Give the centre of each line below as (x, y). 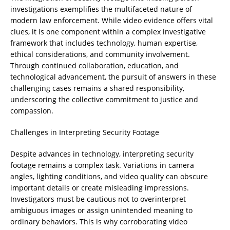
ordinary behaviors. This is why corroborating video (99, 222)
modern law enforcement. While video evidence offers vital (112, 20)
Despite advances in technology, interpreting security (102, 154)
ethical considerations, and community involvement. (100, 54)
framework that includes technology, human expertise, (104, 43)
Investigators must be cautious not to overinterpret (98, 199)
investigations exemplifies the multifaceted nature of (101, 9)
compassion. (32, 111)
